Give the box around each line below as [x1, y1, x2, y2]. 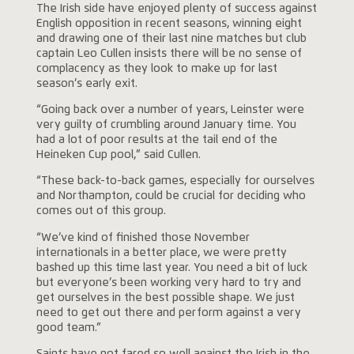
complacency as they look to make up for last [36, 62, 277, 74]
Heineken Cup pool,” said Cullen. [36, 149, 201, 160]
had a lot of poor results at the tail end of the [36, 134, 277, 145]
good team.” [36, 322, 101, 333]
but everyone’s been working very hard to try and [36, 277, 301, 288]
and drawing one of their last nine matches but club [36, 32, 307, 44]
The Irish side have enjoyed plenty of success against [36, 2, 317, 14]
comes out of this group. [36, 205, 166, 217]
